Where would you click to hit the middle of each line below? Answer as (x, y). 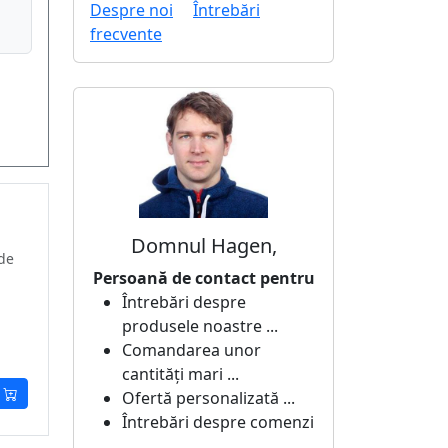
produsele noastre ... (200, 325)
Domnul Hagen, (203, 245)
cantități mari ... (180, 373)
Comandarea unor (191, 349)
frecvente (126, 34)
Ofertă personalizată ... (208, 397)
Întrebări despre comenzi (218, 421)
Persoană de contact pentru (203, 277)
